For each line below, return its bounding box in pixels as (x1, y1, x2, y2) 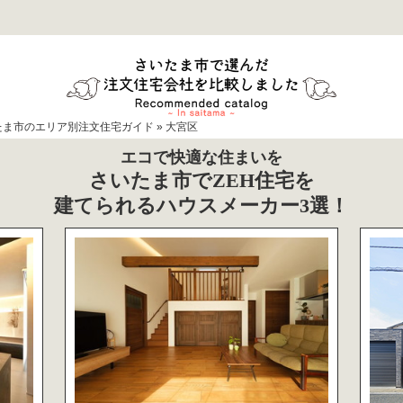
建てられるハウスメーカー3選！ (54, 193, 349, 217)
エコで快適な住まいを (121, 148, 282, 166)
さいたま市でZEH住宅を (88, 168, 315, 192)
